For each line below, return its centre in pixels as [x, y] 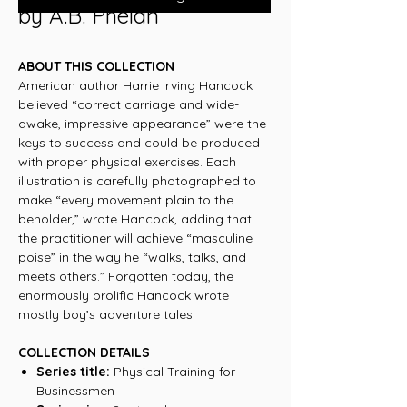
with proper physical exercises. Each [127, 162]
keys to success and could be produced [139, 143]
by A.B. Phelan [89, 15]
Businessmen [75, 391]
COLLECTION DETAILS [84, 352]
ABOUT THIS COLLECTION [100, 66]
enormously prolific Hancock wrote [124, 295]
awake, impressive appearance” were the [142, 124]
